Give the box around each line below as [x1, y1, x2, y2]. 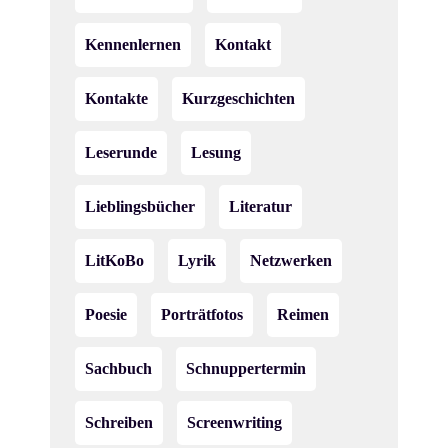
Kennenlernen [85, 36, 181, 53]
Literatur [229, 198, 292, 215]
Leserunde [85, 144, 157, 161]
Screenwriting [187, 414, 282, 431]
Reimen [277, 306, 329, 323]
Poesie [85, 306, 127, 323]
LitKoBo [85, 252, 144, 269]
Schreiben [85, 414, 153, 431]
